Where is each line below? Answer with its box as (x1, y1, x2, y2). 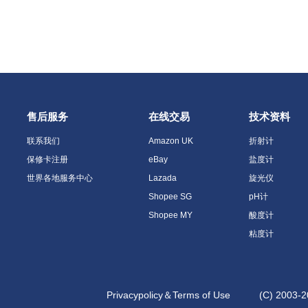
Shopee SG (148, 191, 192, 201)
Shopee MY (148, 210, 192, 220)
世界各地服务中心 (27, 173, 93, 183)
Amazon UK (148, 135, 193, 146)
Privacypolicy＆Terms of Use (107, 289, 230, 300)
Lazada (148, 173, 177, 183)
